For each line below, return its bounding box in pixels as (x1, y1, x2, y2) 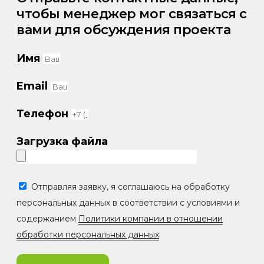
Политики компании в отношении (78, 213, 223, 224)
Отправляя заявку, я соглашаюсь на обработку (31, 181, 230, 192)
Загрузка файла (16, 134, 108, 148)
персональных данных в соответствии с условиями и (16, 197, 240, 208)
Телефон (16, 107, 71, 120)
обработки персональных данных (16, 229, 159, 240)
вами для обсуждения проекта (16, 21, 231, 38)
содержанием (16, 213, 78, 224)
